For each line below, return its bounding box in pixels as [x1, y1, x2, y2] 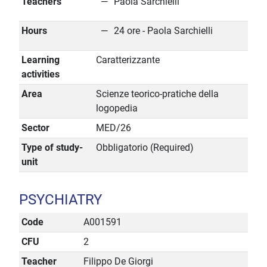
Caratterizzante [96, 54, 160, 66]
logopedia [96, 103, 138, 114]
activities [21, 69, 60, 80]
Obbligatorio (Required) [96, 142, 194, 154]
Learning [21, 54, 60, 66]
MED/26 [96, 122, 131, 134]
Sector [21, 122, 49, 134]
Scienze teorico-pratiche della [96, 88, 219, 100]
